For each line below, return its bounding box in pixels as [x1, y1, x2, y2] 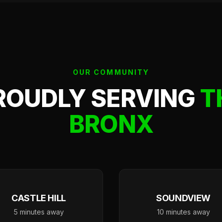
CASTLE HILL [11, 193, 66, 203]
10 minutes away [157, 208, 210, 216]
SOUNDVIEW [156, 193, 211, 203]
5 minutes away [13, 208, 64, 216]
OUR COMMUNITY [72, 68, 150, 76]
